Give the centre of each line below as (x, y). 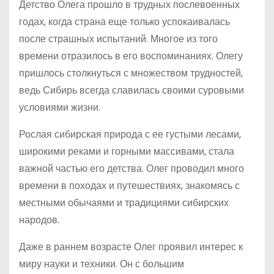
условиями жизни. (60, 107)
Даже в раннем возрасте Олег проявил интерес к (131, 247)
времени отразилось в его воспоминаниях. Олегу (131, 56)
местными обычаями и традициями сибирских (124, 203)
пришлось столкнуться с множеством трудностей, (131, 73)
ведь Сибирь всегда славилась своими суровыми (131, 90)
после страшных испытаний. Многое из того (118, 39)
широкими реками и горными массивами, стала (127, 151)
